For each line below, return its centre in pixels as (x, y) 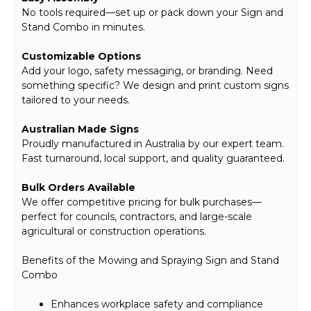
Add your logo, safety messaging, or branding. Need (147, 70)
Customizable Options (81, 56)
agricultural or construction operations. (114, 231)
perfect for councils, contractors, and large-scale (137, 216)
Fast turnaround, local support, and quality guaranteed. (153, 158)
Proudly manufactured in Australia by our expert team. (153, 143)
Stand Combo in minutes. (83, 27)
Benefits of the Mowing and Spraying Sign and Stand (150, 260)
